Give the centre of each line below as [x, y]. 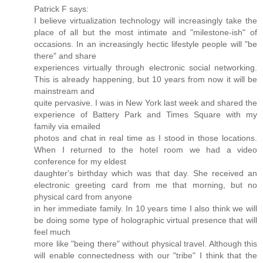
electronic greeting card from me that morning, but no [146, 185]
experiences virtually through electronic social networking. [146, 67]
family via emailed [67, 126]
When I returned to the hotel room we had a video [146, 149]
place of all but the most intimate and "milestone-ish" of [146, 32]
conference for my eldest [80, 161]
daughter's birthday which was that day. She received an [146, 173]
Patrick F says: [61, 9]
